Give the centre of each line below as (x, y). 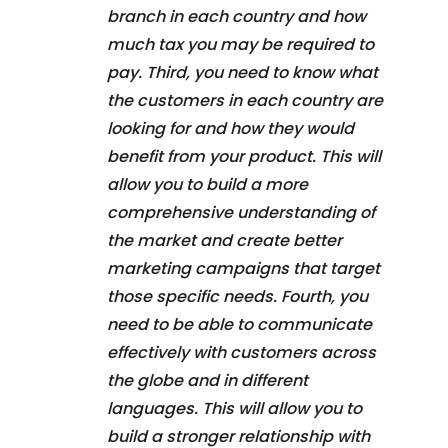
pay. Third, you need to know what (242, 72)
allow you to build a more (207, 184)
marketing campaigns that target (243, 268)
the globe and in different (207, 380)
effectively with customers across (241, 352)
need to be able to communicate (239, 324)
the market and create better (224, 240)
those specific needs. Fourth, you (237, 296)
